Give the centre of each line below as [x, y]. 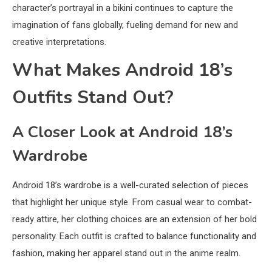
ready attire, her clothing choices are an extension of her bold [134, 219]
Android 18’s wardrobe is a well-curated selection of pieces [130, 185]
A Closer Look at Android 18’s [122, 132]
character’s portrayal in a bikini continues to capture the [123, 8]
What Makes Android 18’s [122, 70]
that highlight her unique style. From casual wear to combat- [132, 202]
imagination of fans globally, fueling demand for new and [125, 25]
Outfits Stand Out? [93, 97]
